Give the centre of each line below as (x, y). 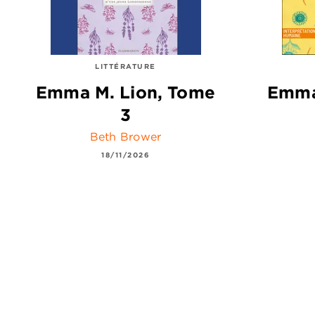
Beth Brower (126, 136)
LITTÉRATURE (126, 66)
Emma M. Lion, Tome (126, 92)
